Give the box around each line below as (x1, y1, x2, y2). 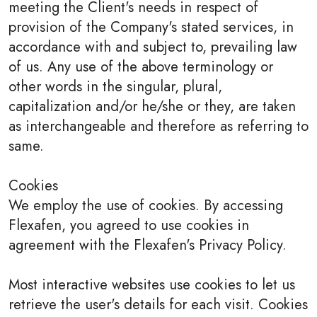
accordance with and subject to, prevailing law (8, 36, 297, 57)
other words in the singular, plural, (8, 76, 222, 97)
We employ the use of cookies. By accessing (8, 195, 283, 216)
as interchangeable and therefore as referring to (8, 115, 309, 137)
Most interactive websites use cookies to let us (8, 274, 295, 295)
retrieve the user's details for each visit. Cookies (8, 294, 308, 315)
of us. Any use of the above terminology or (8, 56, 273, 77)
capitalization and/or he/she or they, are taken (8, 96, 296, 117)
